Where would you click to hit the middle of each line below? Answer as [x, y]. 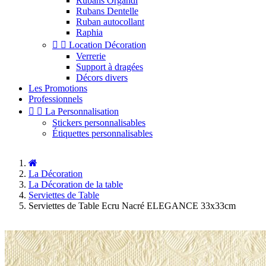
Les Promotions [58, 88]
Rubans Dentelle [107, 11]
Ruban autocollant [110, 22]
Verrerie [91, 56]
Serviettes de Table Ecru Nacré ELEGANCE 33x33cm [132, 206]
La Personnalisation [82, 111]
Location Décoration [107, 45]
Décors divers [102, 77]
